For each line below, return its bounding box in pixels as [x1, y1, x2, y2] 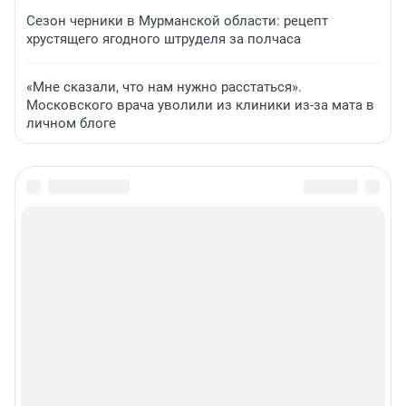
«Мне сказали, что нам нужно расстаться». [26, 79, 302, 96]
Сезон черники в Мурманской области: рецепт [26, 13, 328, 30]
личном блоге [26, 115, 116, 132]
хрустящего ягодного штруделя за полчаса [26, 31, 301, 48]
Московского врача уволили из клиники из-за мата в [26, 97, 374, 114]
